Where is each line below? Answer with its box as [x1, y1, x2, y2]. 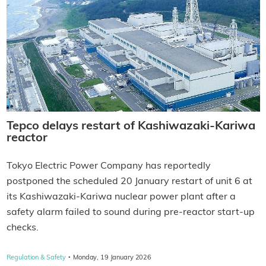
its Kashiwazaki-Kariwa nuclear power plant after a [6, 192, 236, 202]
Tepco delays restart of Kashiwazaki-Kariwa [6, 120, 255, 132]
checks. [6, 223, 39, 233]
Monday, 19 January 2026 [73, 254, 152, 261]
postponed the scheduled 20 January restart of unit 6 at [6, 176, 252, 186]
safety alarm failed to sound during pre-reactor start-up [6, 207, 255, 217]
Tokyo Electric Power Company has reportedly [6, 161, 211, 171]
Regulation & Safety [6, 254, 66, 261]
